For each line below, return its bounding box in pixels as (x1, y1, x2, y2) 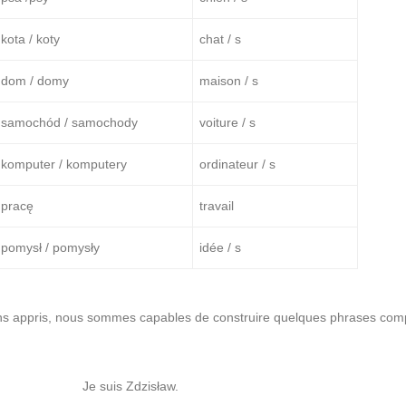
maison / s (199, 73, 259, 89)
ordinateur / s (199, 157, 276, 172)
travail (199, 198, 235, 214)
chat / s (199, 32, 242, 47)
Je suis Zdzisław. (82, 379, 179, 394)
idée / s (199, 240, 242, 256)
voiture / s (199, 115, 256, 130)
